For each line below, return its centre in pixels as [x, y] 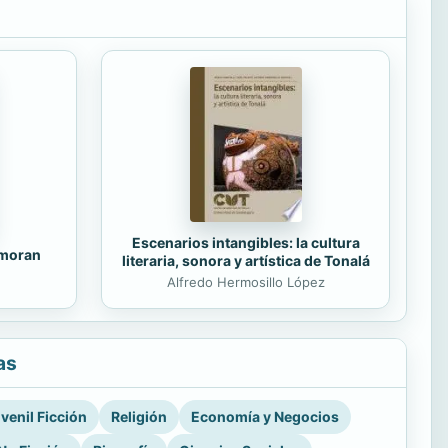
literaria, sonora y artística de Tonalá [245, 261]
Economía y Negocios [265, 417]
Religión [139, 417]
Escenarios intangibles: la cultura [245, 243]
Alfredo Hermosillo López [245, 282]
